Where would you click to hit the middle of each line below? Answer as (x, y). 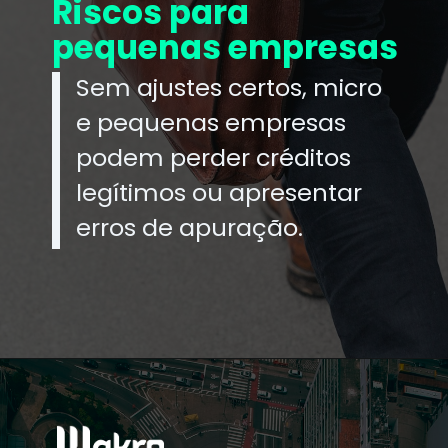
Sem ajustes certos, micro (229, 88)
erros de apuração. (190, 228)
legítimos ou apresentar (219, 193)
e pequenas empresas (211, 123)
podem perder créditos (214, 158)
